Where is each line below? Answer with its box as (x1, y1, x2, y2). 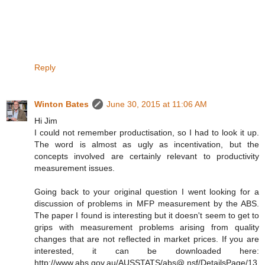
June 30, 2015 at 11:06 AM (106, 99, 207, 109)
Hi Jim (34, 116, 57, 126)
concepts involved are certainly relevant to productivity (34, 151, 259, 161)
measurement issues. (34, 163, 115, 173)
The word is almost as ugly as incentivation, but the (34, 140, 259, 150)
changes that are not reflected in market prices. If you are (34, 234, 259, 244)
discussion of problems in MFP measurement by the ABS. (34, 199, 259, 209)
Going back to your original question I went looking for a (34, 187, 259, 197)
